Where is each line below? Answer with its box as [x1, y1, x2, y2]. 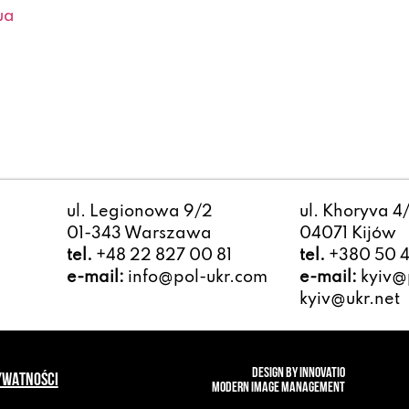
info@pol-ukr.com [123, 268, 267, 286]
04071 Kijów [299, 225, 397, 242]
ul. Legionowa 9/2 [66, 203, 213, 220]
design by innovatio [252, 365, 346, 381]
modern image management [212, 380, 346, 395]
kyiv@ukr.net [299, 290, 401, 308]
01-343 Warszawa [66, 225, 212, 242]
